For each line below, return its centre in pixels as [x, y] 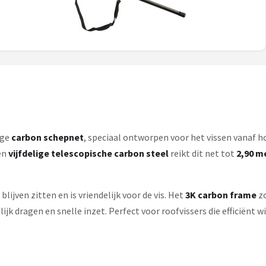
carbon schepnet [47, 137]
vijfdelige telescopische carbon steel [88, 153]
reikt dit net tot [202, 153]
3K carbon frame [221, 195]
